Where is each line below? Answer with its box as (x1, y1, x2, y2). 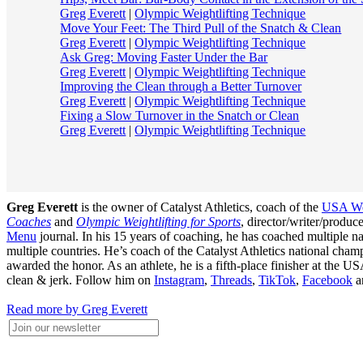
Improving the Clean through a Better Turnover (60, 79, 302, 94)
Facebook (302, 272, 352, 287)
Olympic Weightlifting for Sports (76, 214, 241, 228)
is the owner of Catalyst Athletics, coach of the (78, 199, 322, 214)
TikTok (258, 272, 296, 287)
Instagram (154, 272, 204, 287)
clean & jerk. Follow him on (6, 272, 154, 287)
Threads (211, 272, 252, 287)
